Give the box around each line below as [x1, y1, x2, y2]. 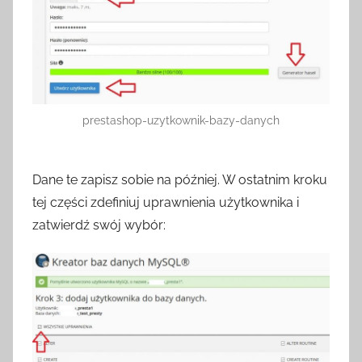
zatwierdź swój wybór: [32, 217, 166, 233]
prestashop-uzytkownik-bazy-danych [82, 113, 280, 127]
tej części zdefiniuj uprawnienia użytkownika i [32, 194, 299, 210]
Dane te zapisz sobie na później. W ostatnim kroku [32, 171, 327, 187]
